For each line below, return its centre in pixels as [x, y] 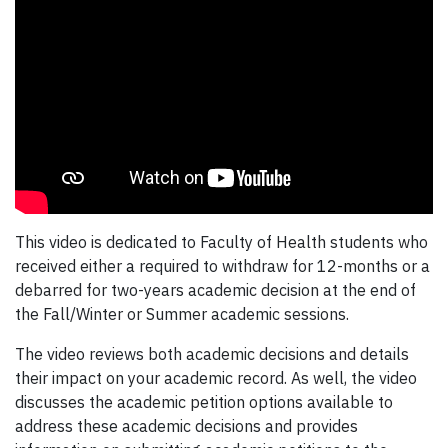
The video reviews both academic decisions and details [212, 354]
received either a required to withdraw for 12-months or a [222, 266]
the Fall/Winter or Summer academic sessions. [182, 314]
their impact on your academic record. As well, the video [216, 378]
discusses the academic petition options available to [204, 402]
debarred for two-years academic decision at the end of [215, 290]
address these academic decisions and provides [186, 426]
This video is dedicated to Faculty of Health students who [221, 242]
